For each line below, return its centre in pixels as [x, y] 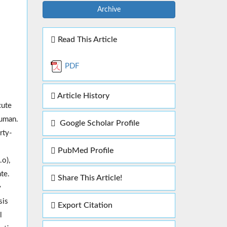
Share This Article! [89, 178]
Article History [82, 96]
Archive [109, 10]
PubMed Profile [84, 150]
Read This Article [86, 40]
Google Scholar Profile [97, 123]
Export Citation [84, 205]
